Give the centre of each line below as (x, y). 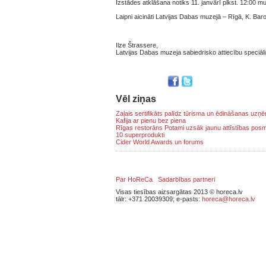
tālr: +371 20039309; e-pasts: (159, 199)
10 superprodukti (140, 135)
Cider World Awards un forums (160, 142)
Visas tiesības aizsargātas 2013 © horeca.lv (179, 192)
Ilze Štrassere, (137, 45)
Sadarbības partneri (186, 179)
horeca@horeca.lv (229, 199)
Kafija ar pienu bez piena (151, 121)
